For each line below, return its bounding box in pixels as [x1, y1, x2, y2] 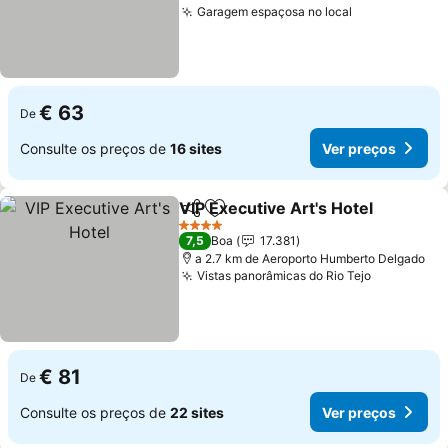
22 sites [170, 403, 224, 421]
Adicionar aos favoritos [213, 208, 391, 229]
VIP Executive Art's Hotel [179, 198, 374, 218]
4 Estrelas [178, 224, 234, 240]
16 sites [170, 139, 222, 157]
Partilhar [178, 208, 238, 226]
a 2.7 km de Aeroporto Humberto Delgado [195, 251, 426, 266]
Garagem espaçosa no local [197, 4, 353, 19]
